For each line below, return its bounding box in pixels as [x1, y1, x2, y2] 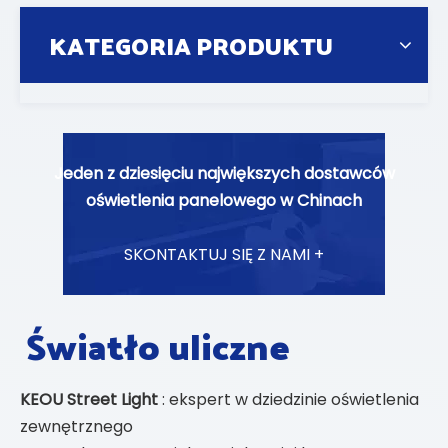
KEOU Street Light [20, 388, 162, 411]
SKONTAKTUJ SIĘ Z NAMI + [124, 243, 324, 266]
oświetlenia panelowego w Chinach [86, 189, 362, 212]
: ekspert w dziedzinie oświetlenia [162, 388, 419, 411]
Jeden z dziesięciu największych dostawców [53, 162, 395, 185]
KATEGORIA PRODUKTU [49, 23, 333, 67]
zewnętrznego [20, 415, 133, 438]
